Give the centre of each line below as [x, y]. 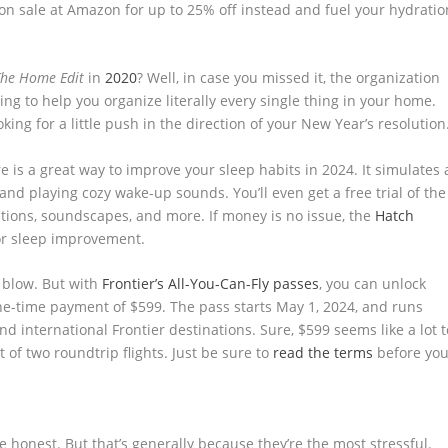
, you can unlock [373, 283]
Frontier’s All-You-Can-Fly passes [211, 283]
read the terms [323, 352]
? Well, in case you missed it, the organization [289, 78]
